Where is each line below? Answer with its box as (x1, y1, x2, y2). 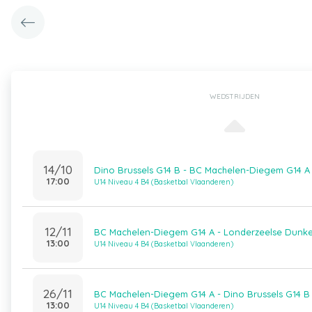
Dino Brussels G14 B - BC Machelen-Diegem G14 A (94, 164, 310, 175)
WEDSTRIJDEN (209, 92, 260, 101)
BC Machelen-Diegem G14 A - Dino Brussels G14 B (94, 288, 310, 299)
